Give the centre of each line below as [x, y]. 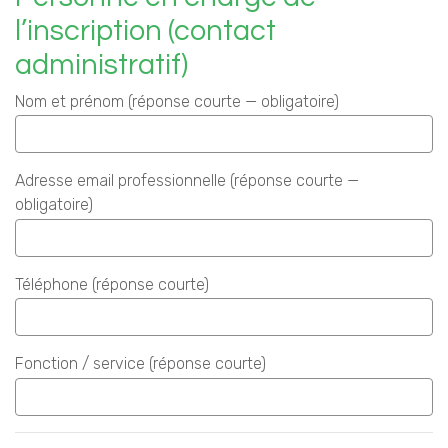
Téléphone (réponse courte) [112, 284]
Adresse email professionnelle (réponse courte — [187, 181]
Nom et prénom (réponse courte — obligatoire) [177, 101]
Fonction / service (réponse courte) [140, 364]
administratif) [101, 64]
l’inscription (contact [145, 30]
